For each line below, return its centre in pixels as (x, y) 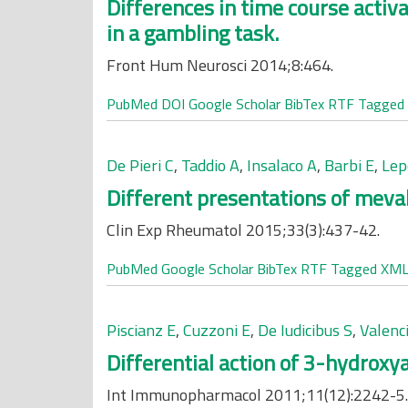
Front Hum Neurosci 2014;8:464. (220, 65)
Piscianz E (141, 330)
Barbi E (349, 165)
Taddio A (210, 165)
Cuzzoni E (217, 330)
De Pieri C (140, 165)
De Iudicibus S (305, 330)
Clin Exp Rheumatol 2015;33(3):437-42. (243, 230)
